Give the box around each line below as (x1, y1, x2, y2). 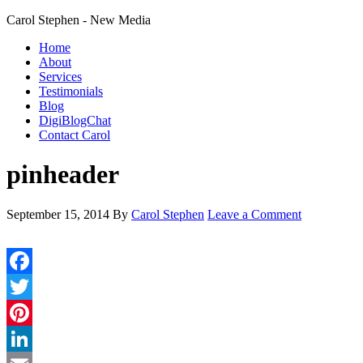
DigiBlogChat (39, 113, 111, 127)
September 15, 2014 (6, 207, 109, 221)
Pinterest (6, 331, 50, 345)
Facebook (6, 279, 57, 293)
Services (39, 70, 82, 83)
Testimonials (39, 84, 103, 98)
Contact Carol (39, 128, 110, 142)
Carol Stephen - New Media (6, 13, 151, 27)
